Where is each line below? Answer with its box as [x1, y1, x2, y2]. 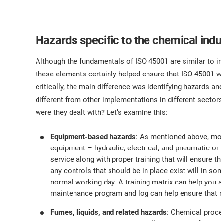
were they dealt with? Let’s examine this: [36, 108, 168, 117]
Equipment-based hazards [50, 132, 136, 141]
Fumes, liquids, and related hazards [50, 208, 167, 217]
